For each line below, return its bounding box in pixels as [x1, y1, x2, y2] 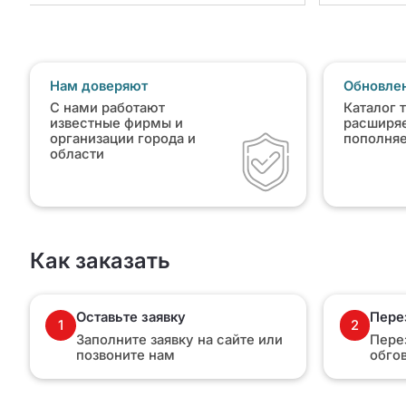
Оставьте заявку [75, 309, 186, 326]
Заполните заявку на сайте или [75, 331, 283, 348]
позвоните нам [75, 346, 175, 363]
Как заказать [29, 247, 170, 275]
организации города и [49, 130, 196, 148]
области [49, 146, 104, 163]
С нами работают [49, 100, 165, 117]
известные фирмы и [49, 115, 183, 132]
